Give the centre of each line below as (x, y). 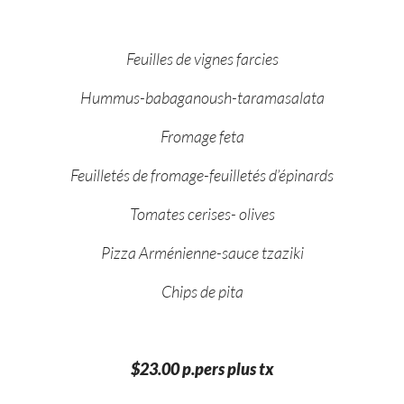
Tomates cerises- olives (202, 213)
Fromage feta (202, 136)
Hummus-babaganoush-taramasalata (202, 97)
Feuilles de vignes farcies (202, 58)
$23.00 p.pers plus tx (202, 368)
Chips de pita (202, 291)
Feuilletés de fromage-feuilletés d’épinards (202, 174)
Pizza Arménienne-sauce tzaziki (202, 252)
